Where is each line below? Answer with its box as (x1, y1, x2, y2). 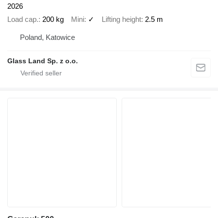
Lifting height (102, 15, 141, 23)
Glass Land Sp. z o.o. (7, 57, 78, 65)
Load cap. (7, 15, 38, 23)
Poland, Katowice (20, 33, 75, 42)
